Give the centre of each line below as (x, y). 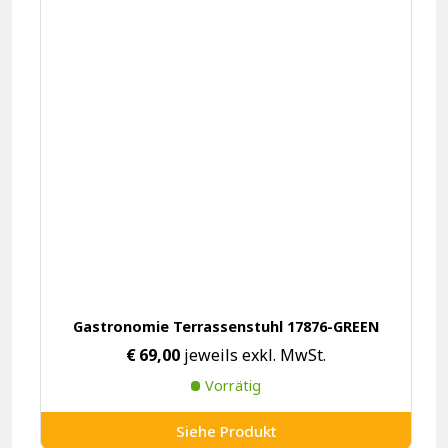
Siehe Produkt (226, 431)
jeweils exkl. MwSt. (253, 354)
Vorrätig (233, 385)
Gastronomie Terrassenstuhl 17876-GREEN (226, 327)
